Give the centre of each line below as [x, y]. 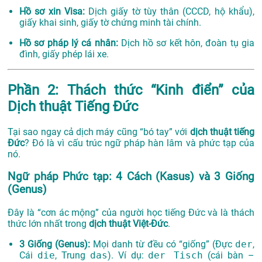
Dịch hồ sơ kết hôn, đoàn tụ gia [186, 43]
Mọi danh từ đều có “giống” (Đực [163, 244]
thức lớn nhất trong [48, 224]
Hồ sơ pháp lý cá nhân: [69, 43]
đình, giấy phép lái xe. [64, 54]
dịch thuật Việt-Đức [128, 224]
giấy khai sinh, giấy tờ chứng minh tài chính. [110, 22]
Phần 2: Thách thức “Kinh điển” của [131, 90]
